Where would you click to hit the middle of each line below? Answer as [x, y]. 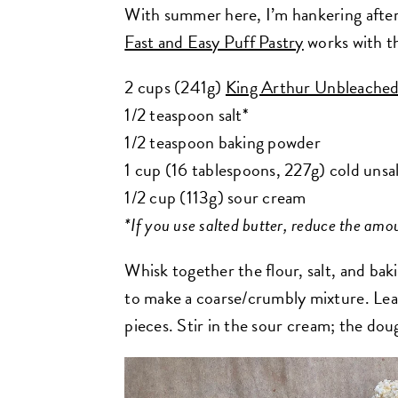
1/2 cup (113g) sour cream [215, 197]
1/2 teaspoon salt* [187, 114]
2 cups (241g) [175, 87]
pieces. [151, 325]
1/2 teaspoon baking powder [223, 142]
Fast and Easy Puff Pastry [214, 41]
